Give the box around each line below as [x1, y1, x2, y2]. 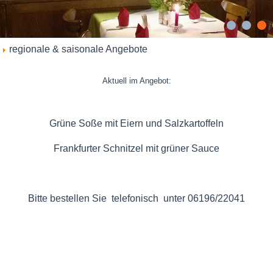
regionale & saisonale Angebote [9, 44, 147, 54]
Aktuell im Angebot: [102, 76, 171, 85]
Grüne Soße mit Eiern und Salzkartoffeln [49, 118, 224, 129]
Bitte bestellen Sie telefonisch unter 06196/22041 [28, 193, 245, 204]
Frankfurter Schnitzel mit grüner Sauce [54, 143, 219, 154]
